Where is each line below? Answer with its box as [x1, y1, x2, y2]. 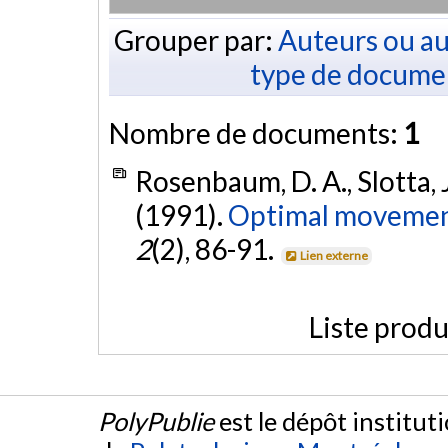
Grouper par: [113, 22, 278, 57]
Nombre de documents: [109, 115, 403, 150]
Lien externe [300, 247, 369, 263]
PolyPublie [98, 406, 214, 437]
